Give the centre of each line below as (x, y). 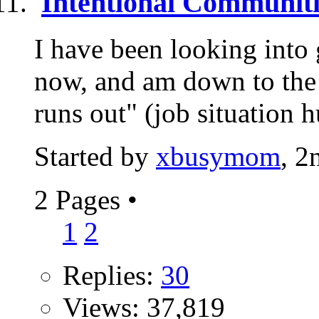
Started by (95, 156)
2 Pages (81, 199)
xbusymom (218, 156)
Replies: (112, 275)
